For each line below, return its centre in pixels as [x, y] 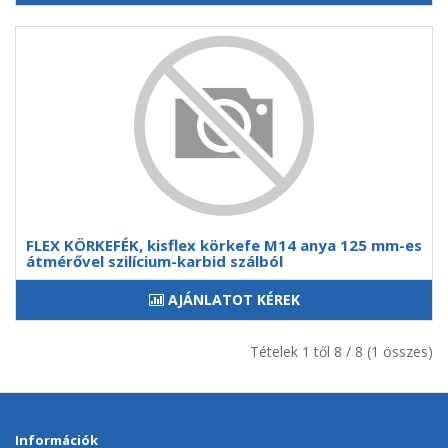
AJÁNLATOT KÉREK [233, 299]
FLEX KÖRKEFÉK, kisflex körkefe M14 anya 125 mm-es [224, 245]
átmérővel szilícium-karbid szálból [154, 261]
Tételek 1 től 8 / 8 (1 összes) [341, 351]
